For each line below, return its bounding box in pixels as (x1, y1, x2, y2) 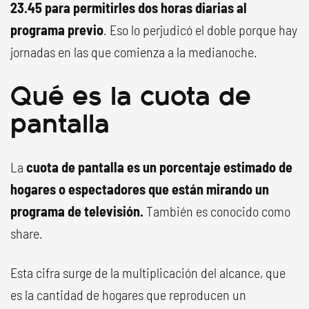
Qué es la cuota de (10, 74, 251, 114)
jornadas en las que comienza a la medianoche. (10, 43, 257, 61)
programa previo (10, 21, 103, 39)
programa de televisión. (10, 203, 143, 220)
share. (10, 225, 43, 242)
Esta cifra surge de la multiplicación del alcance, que (10, 264, 286, 281)
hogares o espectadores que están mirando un (10, 181, 269, 198)
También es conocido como (143, 203, 290, 220)
